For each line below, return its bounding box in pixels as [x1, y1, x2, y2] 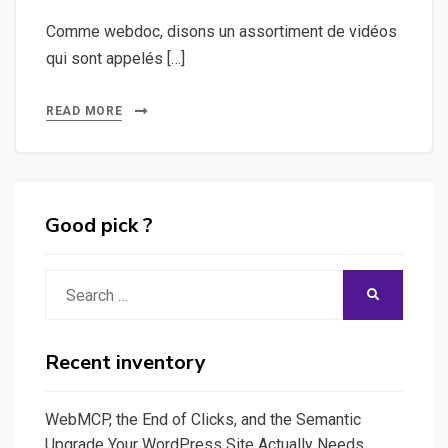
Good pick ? [45, 212, 153, 240]
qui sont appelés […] [46, 49, 185, 69]
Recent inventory [45, 349, 206, 377]
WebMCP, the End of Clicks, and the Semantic [45, 410, 361, 430]
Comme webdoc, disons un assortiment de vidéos [46, 22, 397, 42]
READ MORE [46, 104, 123, 119]
